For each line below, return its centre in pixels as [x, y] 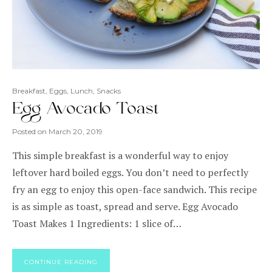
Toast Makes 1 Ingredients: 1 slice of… [97, 224]
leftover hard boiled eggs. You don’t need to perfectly [130, 173]
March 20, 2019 [76, 132]
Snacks [109, 91]
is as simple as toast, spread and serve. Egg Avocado [125, 207]
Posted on [30, 132]
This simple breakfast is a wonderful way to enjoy [120, 156]
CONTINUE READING [61, 262]
